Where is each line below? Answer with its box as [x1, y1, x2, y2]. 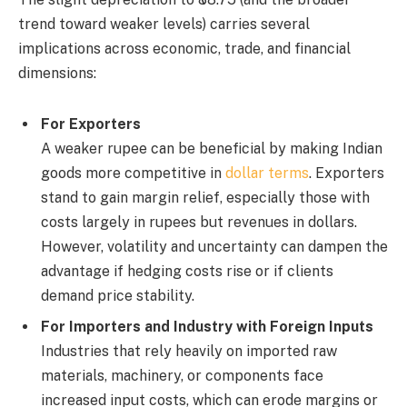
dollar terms [225, 164, 309, 183]
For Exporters [41, 115, 141, 134]
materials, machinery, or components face [41, 367, 323, 385]
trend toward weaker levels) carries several [18, 15, 310, 34]
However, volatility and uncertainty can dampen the [41, 238, 388, 256]
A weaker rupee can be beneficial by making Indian [41, 140, 382, 158]
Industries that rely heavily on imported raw [41, 342, 337, 361]
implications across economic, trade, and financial [18, 40, 351, 58]
